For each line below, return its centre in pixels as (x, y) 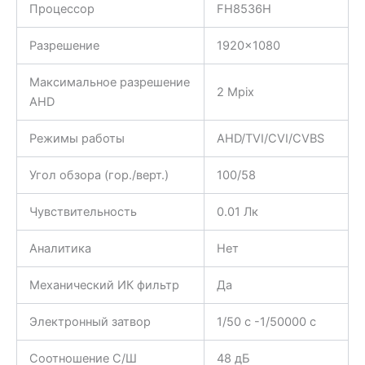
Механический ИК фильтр (104, 286)
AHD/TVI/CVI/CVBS (270, 139)
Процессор (62, 9)
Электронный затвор (90, 322)
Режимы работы (77, 139)
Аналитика (60, 249)
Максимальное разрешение (109, 83)
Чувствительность (83, 212)
